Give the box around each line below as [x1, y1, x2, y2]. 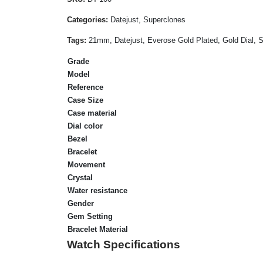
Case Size [68, 95, 103, 104]
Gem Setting [68, 211, 113, 221]
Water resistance [68, 186, 127, 195]
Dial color [68, 121, 103, 130]
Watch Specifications [67, 238, 180, 251]
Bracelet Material [68, 224, 128, 234]
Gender [68, 198, 94, 208]
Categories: [67, 15, 108, 24]
